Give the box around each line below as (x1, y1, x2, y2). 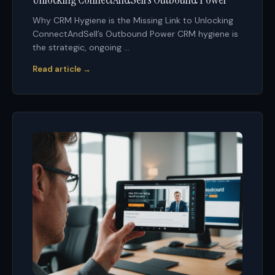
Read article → (33, 64, 91, 75)
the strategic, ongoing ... (33, 42, 130, 53)
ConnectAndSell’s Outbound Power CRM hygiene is (33, 28, 238, 40)
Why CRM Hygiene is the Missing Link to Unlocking (33, 15, 233, 26)
